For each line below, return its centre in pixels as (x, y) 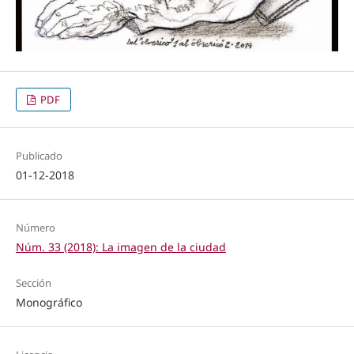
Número (35, 227)
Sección (33, 282)
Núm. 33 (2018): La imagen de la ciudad (121, 247)
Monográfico (49, 302)
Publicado (39, 155)
